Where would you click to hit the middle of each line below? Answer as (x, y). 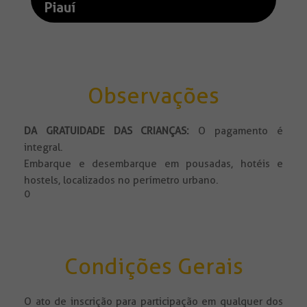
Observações (153, 96)
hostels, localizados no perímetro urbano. (121, 181)
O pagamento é (236, 131)
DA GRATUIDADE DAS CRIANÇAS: (107, 131)
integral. (44, 148)
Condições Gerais (153, 267)
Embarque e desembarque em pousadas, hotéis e (153, 164)
